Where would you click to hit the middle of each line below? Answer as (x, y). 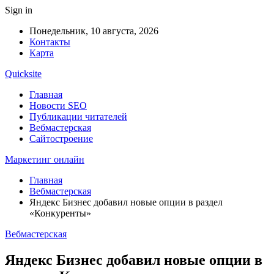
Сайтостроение (61, 139)
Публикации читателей (78, 117)
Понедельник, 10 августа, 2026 (94, 31)
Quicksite (23, 74)
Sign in (19, 10)
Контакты (50, 42)
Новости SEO (58, 106)
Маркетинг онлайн (45, 159)
